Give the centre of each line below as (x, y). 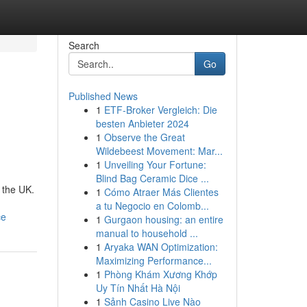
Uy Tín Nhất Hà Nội (138, 288)
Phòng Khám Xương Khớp (160, 274)
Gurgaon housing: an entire (163, 219)
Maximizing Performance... (153, 260)
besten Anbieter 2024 (142, 123)
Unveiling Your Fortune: (155, 164)
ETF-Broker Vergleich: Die (160, 110)
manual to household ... (147, 233)
